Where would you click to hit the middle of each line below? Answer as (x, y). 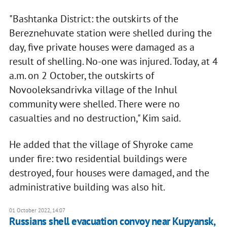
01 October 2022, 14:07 (37, 211)
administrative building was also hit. (87, 187)
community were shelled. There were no (94, 104)
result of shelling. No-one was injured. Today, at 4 (113, 62)
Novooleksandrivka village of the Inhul (93, 90)
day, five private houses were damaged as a (102, 47)
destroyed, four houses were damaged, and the (109, 173)
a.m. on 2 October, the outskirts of (81, 76)
